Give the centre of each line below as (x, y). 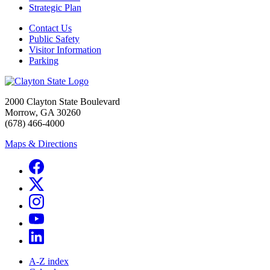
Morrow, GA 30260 (43, 112)
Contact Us (50, 28)
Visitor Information (65, 49)
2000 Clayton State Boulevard (62, 101)
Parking (44, 60)
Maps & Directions (41, 143)
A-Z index (49, 261)
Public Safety (54, 39)
